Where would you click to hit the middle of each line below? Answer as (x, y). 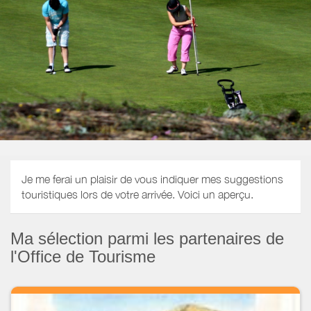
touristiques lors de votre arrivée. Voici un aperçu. (137, 195)
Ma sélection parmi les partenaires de (147, 238)
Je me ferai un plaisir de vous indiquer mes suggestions (152, 179)
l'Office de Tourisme (83, 256)
